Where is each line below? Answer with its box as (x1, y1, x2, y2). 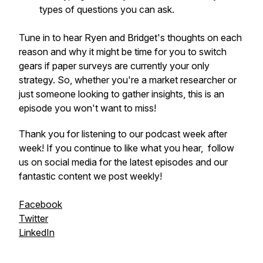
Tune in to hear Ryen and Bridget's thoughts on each (19, 32, 242, 43)
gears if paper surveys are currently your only (19, 60, 210, 72)
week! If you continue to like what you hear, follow (19, 142, 234, 154)
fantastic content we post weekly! (19, 170, 162, 182)
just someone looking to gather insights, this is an (19, 88, 224, 100)
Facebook (19, 198, 62, 210)
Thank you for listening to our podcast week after (19, 128, 227, 140)
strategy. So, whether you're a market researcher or (19, 74, 237, 86)
